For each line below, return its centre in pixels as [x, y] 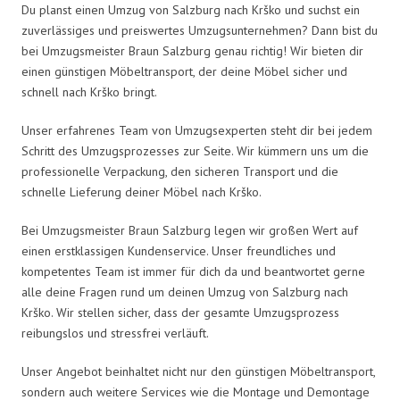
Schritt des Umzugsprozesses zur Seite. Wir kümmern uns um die [195, 150]
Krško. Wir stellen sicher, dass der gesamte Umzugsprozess [180, 312]
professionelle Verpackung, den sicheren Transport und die [180, 171]
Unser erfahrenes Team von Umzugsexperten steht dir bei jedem [197, 130]
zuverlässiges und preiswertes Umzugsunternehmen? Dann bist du [200, 30]
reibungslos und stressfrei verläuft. [115, 333]
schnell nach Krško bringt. [89, 92]
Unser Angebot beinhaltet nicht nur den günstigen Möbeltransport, [198, 371]
